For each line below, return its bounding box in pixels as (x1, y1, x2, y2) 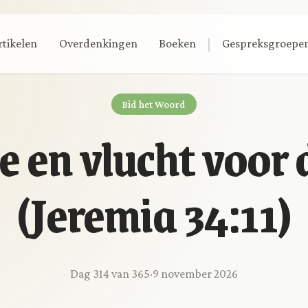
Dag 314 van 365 (70, 267, 150, 281)
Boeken (159, 36, 197, 51)
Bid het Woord (122, 98, 186, 110)
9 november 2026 (153, 267, 238, 281)
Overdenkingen (58, 36, 137, 51)
